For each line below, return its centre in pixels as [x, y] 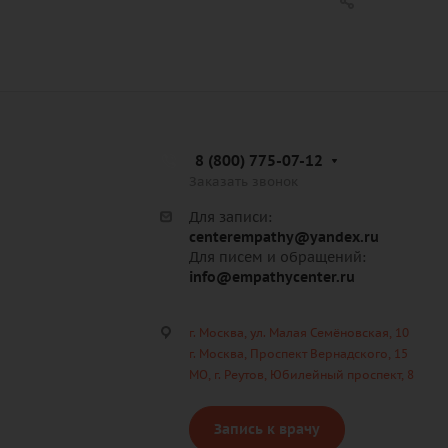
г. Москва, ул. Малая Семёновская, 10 [299, 333]
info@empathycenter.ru [272, 277]
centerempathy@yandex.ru [284, 237]
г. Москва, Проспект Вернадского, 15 [298, 354]
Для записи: [230, 217]
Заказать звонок [243, 182]
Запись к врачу [267, 429]
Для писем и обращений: [279, 257]
